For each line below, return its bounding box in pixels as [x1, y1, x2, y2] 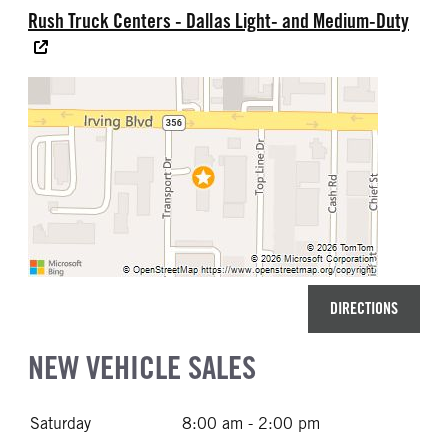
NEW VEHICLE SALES [28, 348, 256, 387]
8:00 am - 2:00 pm [182, 414, 320, 433]
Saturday [30, 414, 91, 433]
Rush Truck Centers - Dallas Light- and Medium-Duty [28, 9, 409, 33]
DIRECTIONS [329, 299, 398, 318]
